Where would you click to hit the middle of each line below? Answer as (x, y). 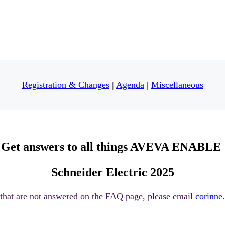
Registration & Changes (66, 85)
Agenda (130, 85)
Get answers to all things (66, 147)
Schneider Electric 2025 (113, 172)
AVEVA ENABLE (177, 147)
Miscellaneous (177, 85)
